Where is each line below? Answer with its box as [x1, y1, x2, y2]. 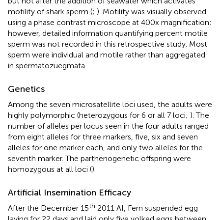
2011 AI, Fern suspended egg [95, 203, 198, 213]
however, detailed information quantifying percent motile [8, 28, 208, 38]
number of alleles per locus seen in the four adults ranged [8, 121, 209, 131]
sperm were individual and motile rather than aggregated [8, 50, 205, 59]
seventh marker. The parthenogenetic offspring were [8, 153, 191, 163]
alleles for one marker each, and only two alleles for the [8, 142, 203, 152]
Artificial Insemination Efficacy [8, 187, 131, 198]
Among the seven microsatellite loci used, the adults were [8, 99, 212, 109]
